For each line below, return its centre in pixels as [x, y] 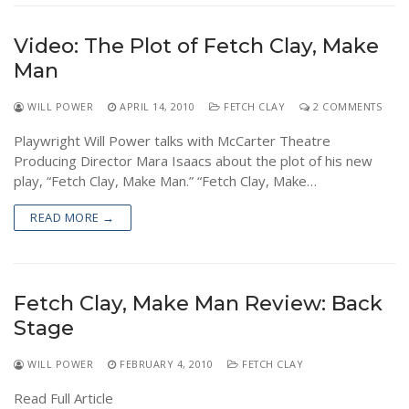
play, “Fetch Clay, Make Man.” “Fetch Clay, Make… [165, 180]
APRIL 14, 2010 [157, 106]
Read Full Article [63, 398]
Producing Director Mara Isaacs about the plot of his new [193, 160]
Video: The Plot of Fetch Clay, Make [196, 45]
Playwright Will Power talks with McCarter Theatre [172, 140]
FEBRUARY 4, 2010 [166, 363]
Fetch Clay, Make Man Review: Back [198, 303]
